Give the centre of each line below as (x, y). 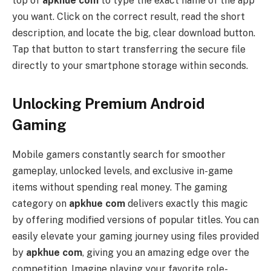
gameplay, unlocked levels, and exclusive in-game (122, 171)
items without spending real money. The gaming (120, 188)
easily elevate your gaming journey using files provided (135, 237)
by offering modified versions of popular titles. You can (135, 220)
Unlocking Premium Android (108, 104)
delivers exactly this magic (187, 204)
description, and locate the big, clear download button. (134, 33)
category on (41, 204)
